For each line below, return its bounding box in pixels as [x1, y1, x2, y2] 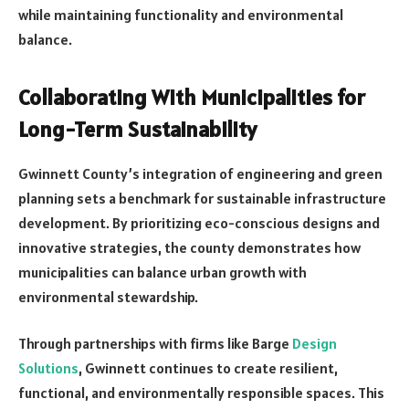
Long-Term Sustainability [18, 114, 257, 143]
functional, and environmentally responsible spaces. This [18, 383, 384, 403]
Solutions [18, 359, 79, 378]
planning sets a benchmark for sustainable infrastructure [18, 188, 386, 207]
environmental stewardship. [18, 287, 198, 306]
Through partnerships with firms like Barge [18, 334, 292, 353]
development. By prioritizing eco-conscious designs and [18, 213, 380, 232]
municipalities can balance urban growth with [18, 262, 307, 281]
